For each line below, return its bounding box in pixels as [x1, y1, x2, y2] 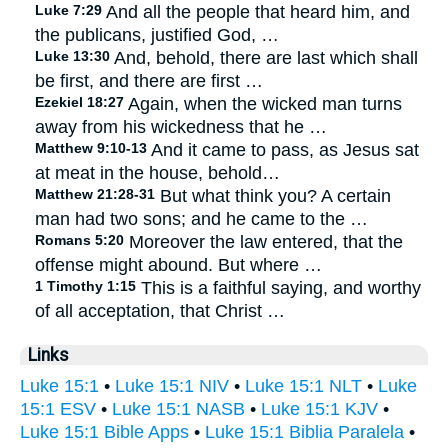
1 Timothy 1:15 [35, 277, 136, 294]
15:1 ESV [20, 398, 96, 419]
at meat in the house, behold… [35, 162, 280, 183]
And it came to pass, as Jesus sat [147, 139, 419, 160]
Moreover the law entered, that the [124, 231, 403, 252]
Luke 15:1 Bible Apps [20, 421, 189, 442]
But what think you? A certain [155, 185, 391, 206]
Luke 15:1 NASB [112, 398, 245, 419]
